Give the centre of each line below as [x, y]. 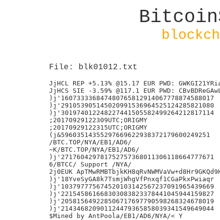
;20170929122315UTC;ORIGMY [98, 127]
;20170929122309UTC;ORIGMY [98, 120]
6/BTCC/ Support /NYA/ [90, 164]
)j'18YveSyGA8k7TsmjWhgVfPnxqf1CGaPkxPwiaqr [132, 179]
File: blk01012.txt [93, 67]
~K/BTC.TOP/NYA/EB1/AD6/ [94, 150]
